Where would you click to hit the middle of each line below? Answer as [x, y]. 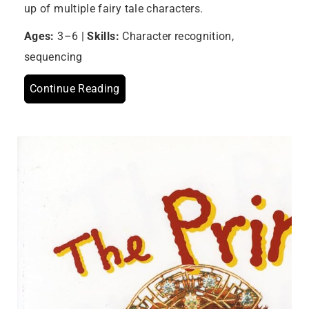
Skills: [103, 37]
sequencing [53, 57]
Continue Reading [75, 89]
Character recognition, [177, 37]
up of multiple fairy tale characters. [114, 9]
